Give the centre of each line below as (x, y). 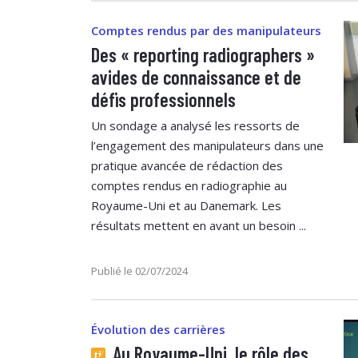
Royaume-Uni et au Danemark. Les (186, 205)
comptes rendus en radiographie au (189, 185)
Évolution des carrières (158, 329)
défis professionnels (163, 99)
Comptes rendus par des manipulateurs (206, 30)
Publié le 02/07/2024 (139, 270)
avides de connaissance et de (196, 77)
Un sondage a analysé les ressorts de (195, 125)
